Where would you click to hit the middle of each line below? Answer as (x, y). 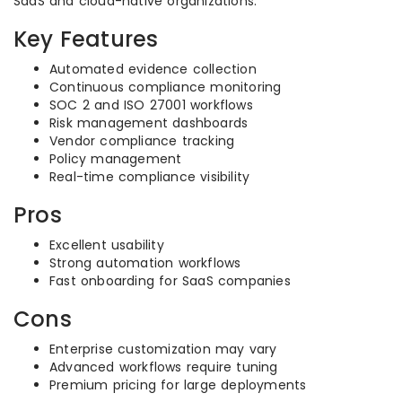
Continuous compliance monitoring (166, 87)
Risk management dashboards (149, 123)
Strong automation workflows (145, 263)
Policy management (116, 159)
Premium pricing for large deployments (178, 385)
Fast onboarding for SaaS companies (170, 281)
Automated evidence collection (153, 69)
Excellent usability (107, 245)
